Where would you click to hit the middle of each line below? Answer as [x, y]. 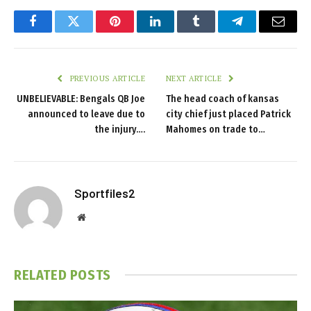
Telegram [260, 32]
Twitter [91, 32]
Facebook [56, 32]
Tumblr [214, 32]
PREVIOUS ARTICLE [106, 78]
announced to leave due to [86, 114]
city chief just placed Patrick [228, 114]
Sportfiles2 [105, 193]
